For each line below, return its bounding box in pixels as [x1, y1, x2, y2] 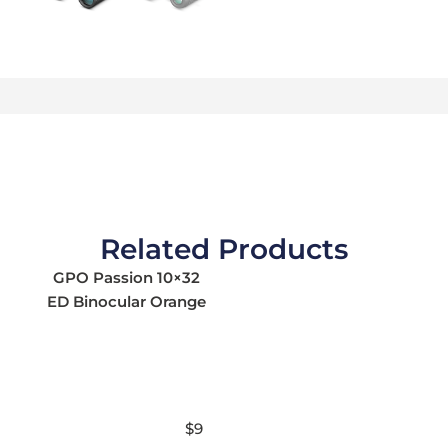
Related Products [100, 232, 348, 267]
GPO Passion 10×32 [52, 268, 200, 288]
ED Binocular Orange [46, 292, 206, 312]
